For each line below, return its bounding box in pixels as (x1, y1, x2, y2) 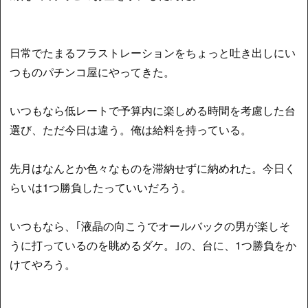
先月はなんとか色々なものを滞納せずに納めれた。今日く (10, 159, 296, 176)
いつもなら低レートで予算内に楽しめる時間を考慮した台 (10, 102, 296, 118)
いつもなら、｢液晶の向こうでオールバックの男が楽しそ (10, 217, 291, 234)
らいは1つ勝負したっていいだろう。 (10, 179, 192, 195)
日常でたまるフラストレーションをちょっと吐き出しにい (10, 44, 296, 60)
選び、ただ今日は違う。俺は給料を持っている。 (10, 121, 252, 137)
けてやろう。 (10, 256, 76, 272)
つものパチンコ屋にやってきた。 (10, 63, 175, 80)
